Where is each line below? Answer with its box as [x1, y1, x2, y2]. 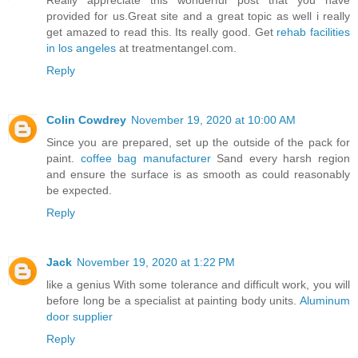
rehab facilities [276, 26, 351, 39]
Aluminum [300, 294, 350, 308]
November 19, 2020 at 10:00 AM [131, 113, 296, 127]
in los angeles [46, 42, 116, 55]
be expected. [46, 184, 112, 197]
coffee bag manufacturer [80, 152, 211, 165]
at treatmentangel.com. [116, 42, 237, 55]
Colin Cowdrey [46, 113, 126, 127]
